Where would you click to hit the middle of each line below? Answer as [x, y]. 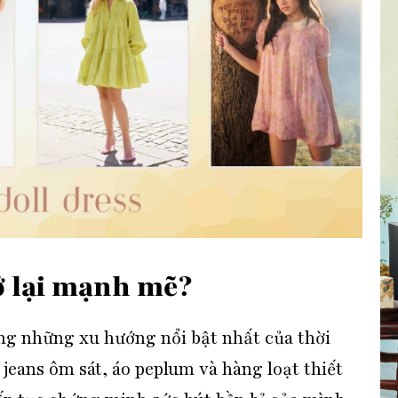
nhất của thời [274, 338]
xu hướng [117, 338]
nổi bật [189, 338]
